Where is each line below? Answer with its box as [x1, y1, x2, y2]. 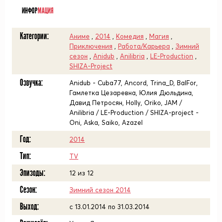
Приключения [69, 42, 112, 50]
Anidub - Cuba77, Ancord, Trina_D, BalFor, [69, 79, 198, 87]
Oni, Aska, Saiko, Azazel [69, 118, 143, 126]
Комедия [116, 32, 144, 40]
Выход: [20, 201, 39, 212]
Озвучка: [20, 77, 43, 88]
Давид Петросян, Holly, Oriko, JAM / [69, 99, 182, 107]
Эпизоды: [20, 167, 45, 178]
